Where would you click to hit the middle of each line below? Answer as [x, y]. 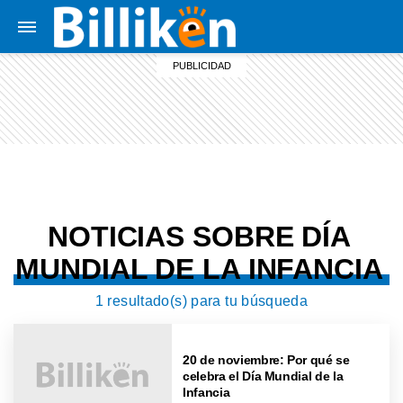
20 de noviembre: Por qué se [266, 359]
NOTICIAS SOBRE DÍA [199, 237]
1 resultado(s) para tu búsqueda [201, 300]
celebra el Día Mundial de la [263, 376]
